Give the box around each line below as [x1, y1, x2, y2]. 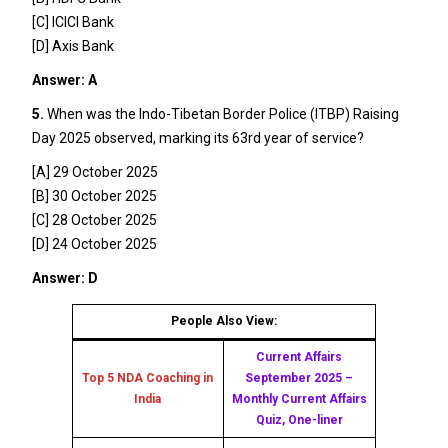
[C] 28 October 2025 [31, 211, 157, 228]
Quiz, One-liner [255, 412, 343, 427]
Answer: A [31, 71, 97, 88]
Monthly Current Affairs [231, 391, 367, 406]
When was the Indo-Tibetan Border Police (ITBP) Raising [43, 105, 399, 122]
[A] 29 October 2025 [31, 163, 158, 180]
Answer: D [31, 269, 98, 286]
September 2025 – [245, 370, 354, 385]
